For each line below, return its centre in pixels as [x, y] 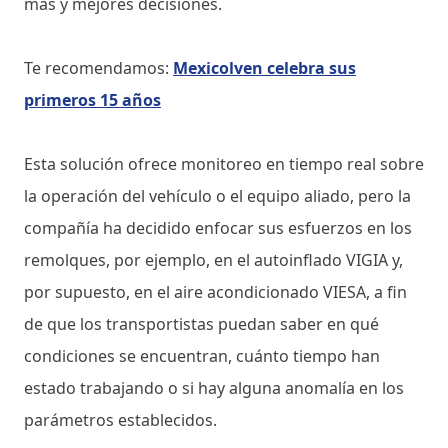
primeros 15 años [92, 99]
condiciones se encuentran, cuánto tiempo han [202, 355]
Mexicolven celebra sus [264, 67]
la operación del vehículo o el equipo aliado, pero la [217, 195]
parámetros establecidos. [122, 419]
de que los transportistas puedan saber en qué [201, 323]
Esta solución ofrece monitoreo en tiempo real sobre [224, 163]
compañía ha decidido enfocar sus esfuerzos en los [218, 227]
